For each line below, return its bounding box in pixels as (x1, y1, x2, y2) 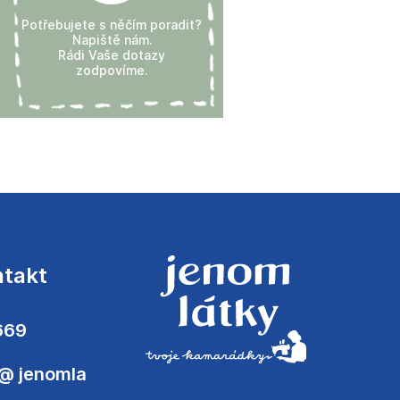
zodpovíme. (76, 62, 147, 78)
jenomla (19, 362, 87, 385)
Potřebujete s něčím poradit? (21, 16, 202, 32)
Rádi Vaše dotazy (58, 46, 165, 62)
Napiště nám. (71, 31, 152, 47)
